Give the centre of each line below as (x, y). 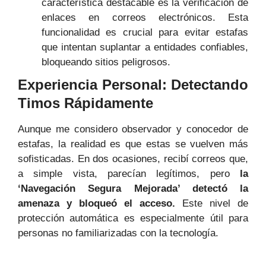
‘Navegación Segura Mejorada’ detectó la (133, 189)
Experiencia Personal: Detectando (133, 85)
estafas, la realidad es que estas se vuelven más (133, 144)
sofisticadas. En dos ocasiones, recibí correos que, (133, 159)
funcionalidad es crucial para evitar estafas (145, 33)
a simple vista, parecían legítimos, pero (129, 174)
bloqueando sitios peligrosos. (106, 62)
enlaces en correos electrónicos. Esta (145, 18)
